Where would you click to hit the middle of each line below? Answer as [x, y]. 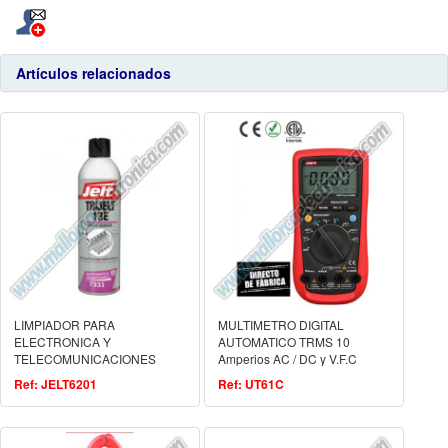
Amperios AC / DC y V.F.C [287, 359]
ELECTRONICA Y [62, 342]
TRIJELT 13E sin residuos [84, 376]
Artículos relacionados [93, 73]
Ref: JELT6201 [55, 384]
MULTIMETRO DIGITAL [281, 325]
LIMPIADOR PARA [64, 325]
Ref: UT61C [251, 384]
